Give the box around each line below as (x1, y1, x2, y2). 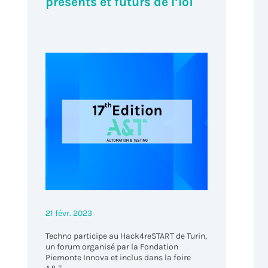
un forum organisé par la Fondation (45, 242, 179, 252)
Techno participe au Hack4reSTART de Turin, (45, 231, 208, 242)
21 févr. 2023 (45, 208, 93, 219)
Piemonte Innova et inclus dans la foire (45, 252, 191, 263)
